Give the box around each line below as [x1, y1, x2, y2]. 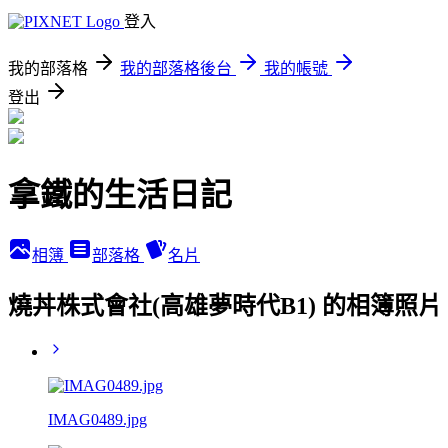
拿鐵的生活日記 [8, 177, 232, 214]
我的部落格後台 [120, 60, 232, 77]
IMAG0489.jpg [48, 410, 147, 428]
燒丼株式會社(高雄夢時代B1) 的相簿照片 [8, 292, 442, 319]
